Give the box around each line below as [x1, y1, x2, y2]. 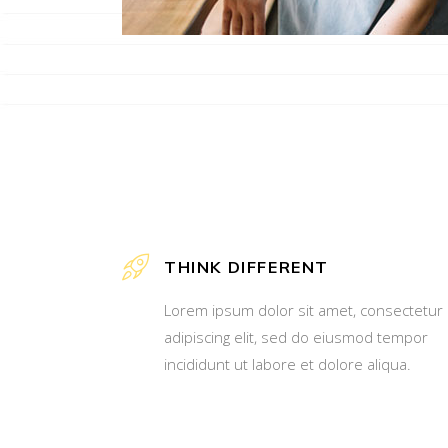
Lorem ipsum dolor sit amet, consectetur [164, 299, 443, 320]
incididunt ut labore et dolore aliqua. [164, 353, 411, 374]
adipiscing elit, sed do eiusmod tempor [164, 326, 428, 347]
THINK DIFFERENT [164, 256, 329, 277]
